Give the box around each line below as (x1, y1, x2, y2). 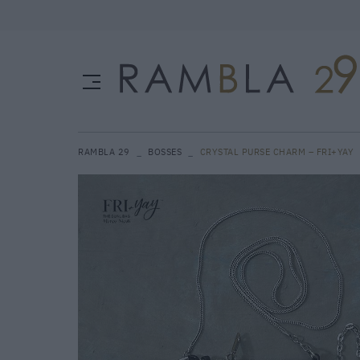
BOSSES (148, 146, 182, 157)
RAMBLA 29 (78, 146, 130, 157)
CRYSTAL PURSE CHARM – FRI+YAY (199, 146, 354, 157)
